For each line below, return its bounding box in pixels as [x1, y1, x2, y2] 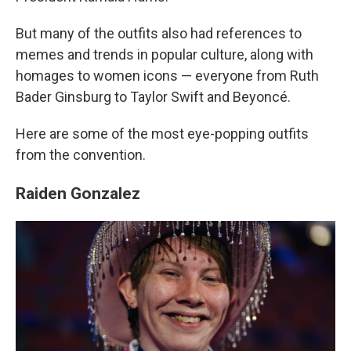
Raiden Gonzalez [16, 183, 140, 203]
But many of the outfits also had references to [16, 25, 302, 42]
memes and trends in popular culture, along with [16, 46, 313, 63]
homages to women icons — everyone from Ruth [16, 67, 319, 84]
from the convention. [16, 147, 146, 163]
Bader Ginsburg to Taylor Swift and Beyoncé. [16, 89, 291, 105]
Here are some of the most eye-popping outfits [16, 125, 309, 142]
